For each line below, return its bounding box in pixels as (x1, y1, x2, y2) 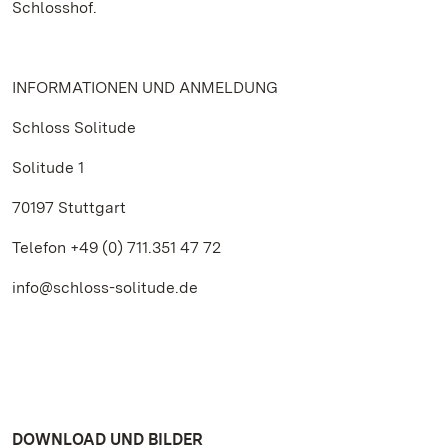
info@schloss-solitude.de (12, 278, 198, 297)
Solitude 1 (12, 158, 84, 177)
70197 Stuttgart (12, 198, 126, 217)
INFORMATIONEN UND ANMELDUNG (12, 78, 278, 97)
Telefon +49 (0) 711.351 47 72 (12, 238, 221, 257)
